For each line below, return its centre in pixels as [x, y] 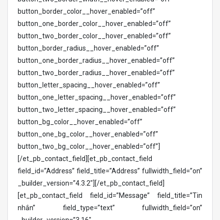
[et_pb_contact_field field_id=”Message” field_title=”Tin [110, 195]
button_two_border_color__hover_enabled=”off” [94, 36]
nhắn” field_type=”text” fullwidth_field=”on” [110, 208]
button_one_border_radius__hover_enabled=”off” [96, 60]
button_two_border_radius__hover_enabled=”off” [96, 73]
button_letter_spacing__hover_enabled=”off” [89, 85]
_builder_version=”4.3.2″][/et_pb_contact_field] [91, 183]
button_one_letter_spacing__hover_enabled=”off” [97, 97]
